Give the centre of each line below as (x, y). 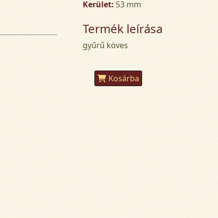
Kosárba (124, 78)
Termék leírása (123, 28)
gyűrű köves (106, 45)
